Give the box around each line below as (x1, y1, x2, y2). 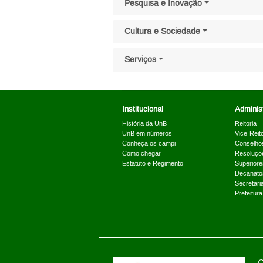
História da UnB (122, 120, 167, 128)
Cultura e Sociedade (124, 26, 200, 37)
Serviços (124, 55, 156, 65)
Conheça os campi (122, 140, 176, 148)
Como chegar (122, 150, 161, 158)
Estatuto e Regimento (122, 160, 183, 168)
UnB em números (122, 130, 172, 138)
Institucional (122, 104, 163, 114)
